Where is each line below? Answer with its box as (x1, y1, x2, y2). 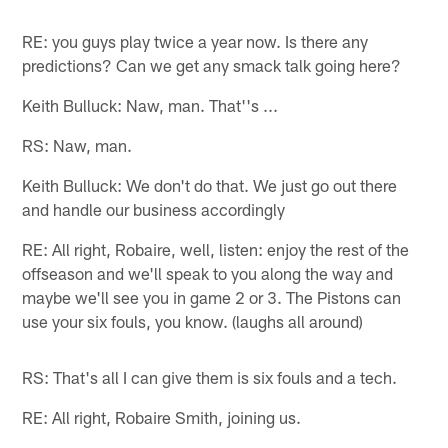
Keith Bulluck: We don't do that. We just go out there (22, 174, 398, 195)
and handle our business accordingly (22, 198, 286, 219)
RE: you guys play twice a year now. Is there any (22, 30, 369, 51)
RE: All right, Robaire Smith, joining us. (22, 406, 302, 427)
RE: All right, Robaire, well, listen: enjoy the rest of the (22, 238, 410, 259)
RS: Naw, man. (22, 134, 133, 155)
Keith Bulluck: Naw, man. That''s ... (22, 94, 279, 115)
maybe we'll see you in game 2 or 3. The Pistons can (22, 286, 402, 307)
